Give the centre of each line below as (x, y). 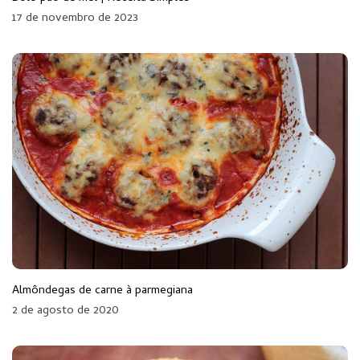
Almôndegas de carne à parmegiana (102, 290)
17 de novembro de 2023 (75, 18)
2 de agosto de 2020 (65, 311)
